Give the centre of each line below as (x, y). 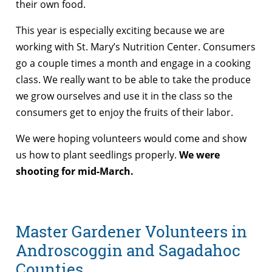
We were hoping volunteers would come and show (131, 139)
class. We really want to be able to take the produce (133, 80)
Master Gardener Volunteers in (131, 231)
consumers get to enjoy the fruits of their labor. (124, 113)
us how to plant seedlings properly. (97, 155)
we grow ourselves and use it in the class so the (124, 96)
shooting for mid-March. (75, 172)
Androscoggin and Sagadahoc (128, 250)
